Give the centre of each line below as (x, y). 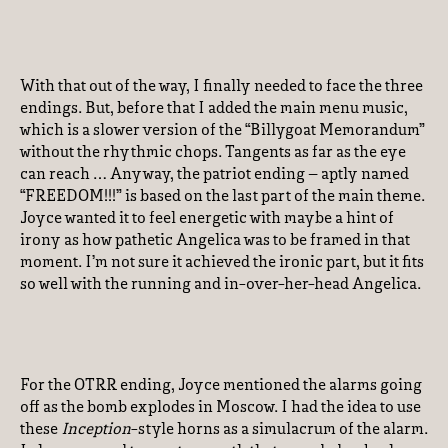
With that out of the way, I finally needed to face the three (221, 87)
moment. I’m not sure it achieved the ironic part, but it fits (222, 263)
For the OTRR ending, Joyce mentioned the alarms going (221, 386)
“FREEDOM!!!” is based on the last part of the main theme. (222, 197)
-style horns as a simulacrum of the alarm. (279, 430)
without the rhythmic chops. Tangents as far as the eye (213, 153)
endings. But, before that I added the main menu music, (214, 109)
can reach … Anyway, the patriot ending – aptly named (214, 175)
